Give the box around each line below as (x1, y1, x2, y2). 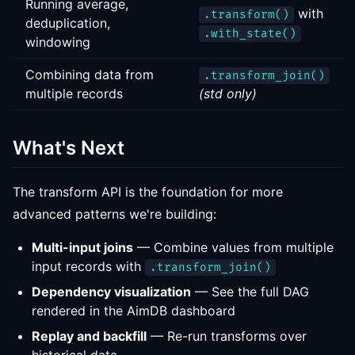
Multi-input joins (32, 239, 133, 255)
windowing (25, 34, 90, 50)
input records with (32, 258, 145, 274)
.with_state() (204, 27, 296, 40)
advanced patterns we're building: (13, 206, 216, 222)
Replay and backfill (32, 328, 147, 344)
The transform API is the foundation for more (13, 184, 283, 200)
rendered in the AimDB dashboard (32, 303, 235, 319)
